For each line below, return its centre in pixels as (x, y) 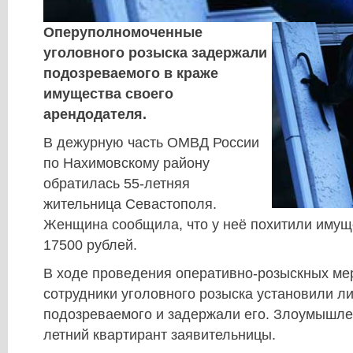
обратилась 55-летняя (117, 184)
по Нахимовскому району (126, 163)
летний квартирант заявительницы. (160, 335)
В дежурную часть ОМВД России (151, 143)
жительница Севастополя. (130, 204)
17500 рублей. (90, 245)
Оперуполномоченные (123, 33)
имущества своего (108, 94)
